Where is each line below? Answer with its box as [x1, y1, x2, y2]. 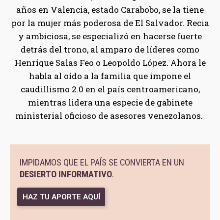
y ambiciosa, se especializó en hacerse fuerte [18, 30, 202, 42]
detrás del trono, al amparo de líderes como [21, 43, 199, 55]
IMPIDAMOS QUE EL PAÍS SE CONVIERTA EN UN [20, 157, 184, 168]
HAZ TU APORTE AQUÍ [22, 192, 100, 201]
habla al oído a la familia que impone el [29, 70, 191, 82]
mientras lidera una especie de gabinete [27, 96, 192, 108]
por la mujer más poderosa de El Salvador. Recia [11, 17, 209, 28]
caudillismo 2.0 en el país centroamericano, [20, 83, 200, 95]
